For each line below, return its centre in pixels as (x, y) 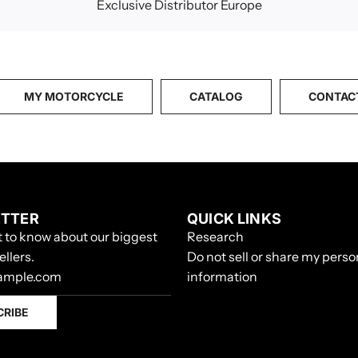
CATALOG (216, 96)
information (222, 276)
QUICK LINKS (234, 218)
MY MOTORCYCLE (74, 96)
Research (215, 236)
